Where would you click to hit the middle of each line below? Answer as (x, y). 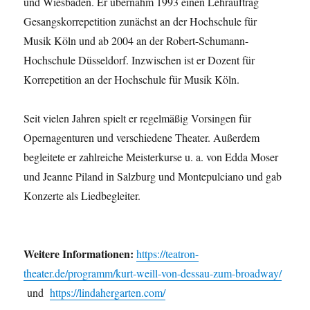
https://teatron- (168, 254)
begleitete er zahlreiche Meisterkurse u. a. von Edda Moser (151, 157)
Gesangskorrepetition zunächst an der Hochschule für (140, 21)
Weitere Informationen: (79, 254)
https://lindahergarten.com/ (108, 293)
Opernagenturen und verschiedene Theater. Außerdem (142, 138)
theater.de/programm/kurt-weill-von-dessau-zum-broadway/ (153, 273)
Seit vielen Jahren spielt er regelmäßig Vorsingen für (138, 118)
